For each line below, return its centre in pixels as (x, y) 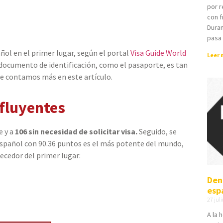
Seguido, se (157, 132)
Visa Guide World (158, 53)
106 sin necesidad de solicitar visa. (75, 132)
